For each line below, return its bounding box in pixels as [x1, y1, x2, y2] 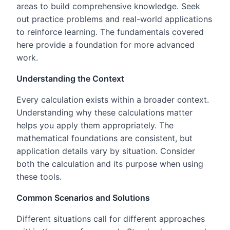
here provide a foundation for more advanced [16, 39, 195, 50]
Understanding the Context [16, 73, 124, 84]
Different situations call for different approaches [16, 213, 205, 224]
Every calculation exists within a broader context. [16, 94, 209, 105]
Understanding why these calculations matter [16, 107, 193, 118]
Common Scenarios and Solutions [16, 192, 150, 203]
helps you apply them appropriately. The [16, 120, 174, 130]
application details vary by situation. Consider [16, 145, 195, 156]
